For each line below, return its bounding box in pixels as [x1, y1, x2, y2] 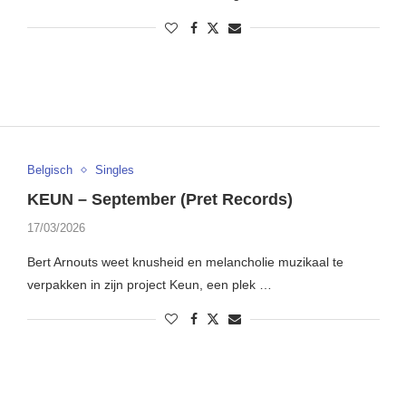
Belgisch [26, 163, 72, 178]
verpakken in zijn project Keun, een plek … [26, 277, 272, 293]
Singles [94, 163, 134, 178]
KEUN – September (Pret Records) [26, 190, 293, 209]
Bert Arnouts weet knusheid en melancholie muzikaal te [26, 255, 343, 270]
